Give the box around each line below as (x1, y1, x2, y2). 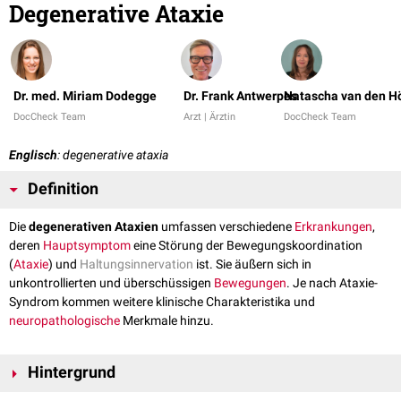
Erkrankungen (294, 219, 372, 235)
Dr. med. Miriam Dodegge (13, 89, 157, 104)
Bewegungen (214, 276, 286, 291)
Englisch (9, 148, 57, 163)
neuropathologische (9, 313, 120, 328)
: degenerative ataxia (57, 148, 168, 163)
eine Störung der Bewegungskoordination (131, 238, 363, 253)
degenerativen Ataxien (29, 219, 158, 235)
